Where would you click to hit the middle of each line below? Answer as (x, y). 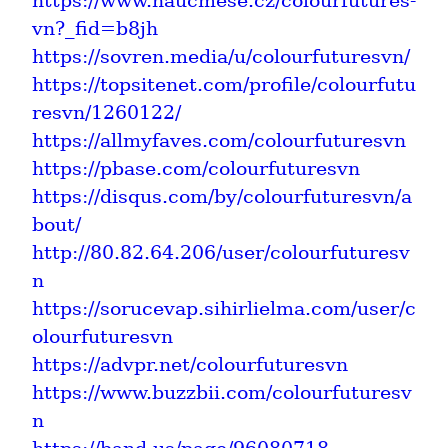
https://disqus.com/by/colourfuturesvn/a (222, 196)
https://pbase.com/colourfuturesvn (196, 168)
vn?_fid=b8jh (95, 28)
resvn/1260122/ (106, 112)
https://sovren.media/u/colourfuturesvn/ (221, 56)
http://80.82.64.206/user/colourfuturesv (221, 252)
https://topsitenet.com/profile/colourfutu (224, 84)
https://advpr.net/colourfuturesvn (190, 364)
